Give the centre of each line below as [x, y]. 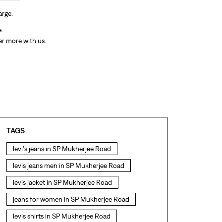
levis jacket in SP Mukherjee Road [62, 183]
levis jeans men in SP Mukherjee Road [68, 166]
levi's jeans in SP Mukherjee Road [62, 149]
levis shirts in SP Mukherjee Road [61, 216]
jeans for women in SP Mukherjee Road [71, 199]
